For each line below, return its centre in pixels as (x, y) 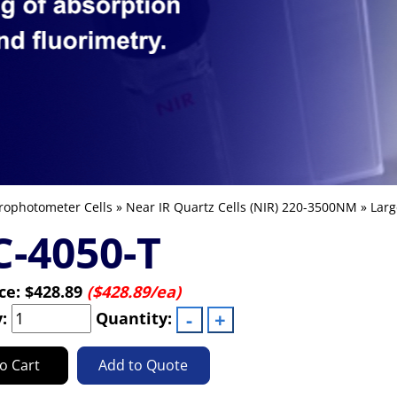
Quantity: (133, 318)
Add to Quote (143, 365)
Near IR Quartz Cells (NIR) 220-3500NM (241, 207)
